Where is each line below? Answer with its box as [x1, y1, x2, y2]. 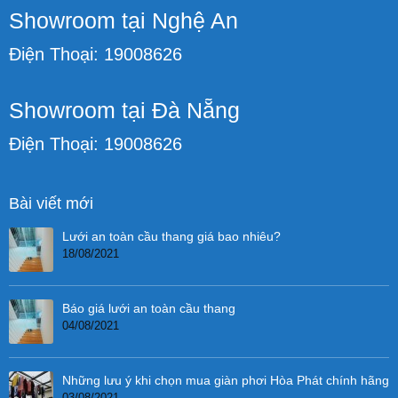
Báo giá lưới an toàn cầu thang [62, 300, 235, 315]
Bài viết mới [9, 193, 93, 212]
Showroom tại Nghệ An [9, 7, 238, 33]
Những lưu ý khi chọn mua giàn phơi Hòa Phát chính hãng [62, 372, 389, 387]
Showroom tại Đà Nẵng [9, 97, 240, 123]
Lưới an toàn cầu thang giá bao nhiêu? [62, 228, 281, 243]
